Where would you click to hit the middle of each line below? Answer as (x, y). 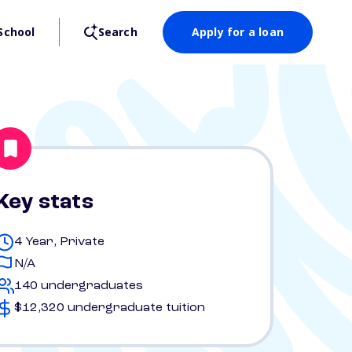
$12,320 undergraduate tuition (110, 308)
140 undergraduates (79, 286)
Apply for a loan (237, 32)
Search (117, 32)
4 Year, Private (59, 242)
